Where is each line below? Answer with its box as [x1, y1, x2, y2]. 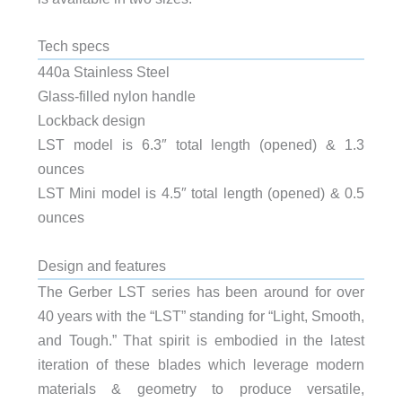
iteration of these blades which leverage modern [37, 355, 365, 372]
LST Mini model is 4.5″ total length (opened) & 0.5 [37, 185, 365, 202]
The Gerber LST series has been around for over [37, 283, 365, 300]
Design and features [37, 257, 166, 274]
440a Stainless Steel [37, 64, 170, 81]
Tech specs [37, 38, 109, 55]
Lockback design [37, 112, 145, 129]
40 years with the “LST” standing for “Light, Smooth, [37, 307, 365, 324]
